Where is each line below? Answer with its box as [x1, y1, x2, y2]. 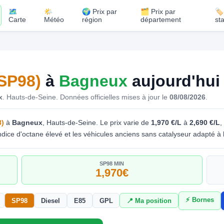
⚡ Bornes [185, 196, 214, 204]
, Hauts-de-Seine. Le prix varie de [42, 118, 151, 126]
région [81, 15, 102, 23]
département [140, 15, 181, 23]
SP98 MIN [99, 160, 124, 166]
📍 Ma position [126, 196, 172, 204]
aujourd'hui [127, 71, 220, 90]
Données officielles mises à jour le [60, 92, 169, 101]
